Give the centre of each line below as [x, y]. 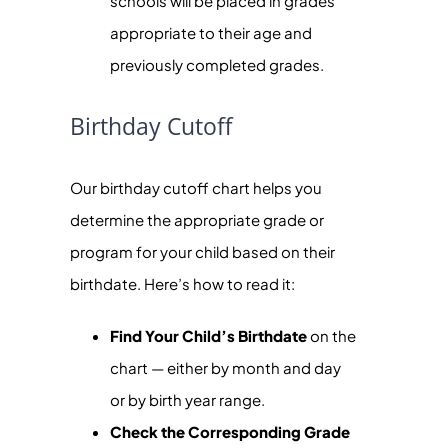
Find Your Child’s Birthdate [208, 335]
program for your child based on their [202, 251]
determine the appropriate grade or [197, 219]
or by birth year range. [187, 399]
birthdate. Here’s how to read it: [182, 283]
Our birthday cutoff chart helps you [196, 187]
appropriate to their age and [211, 32]
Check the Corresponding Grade [230, 431]
